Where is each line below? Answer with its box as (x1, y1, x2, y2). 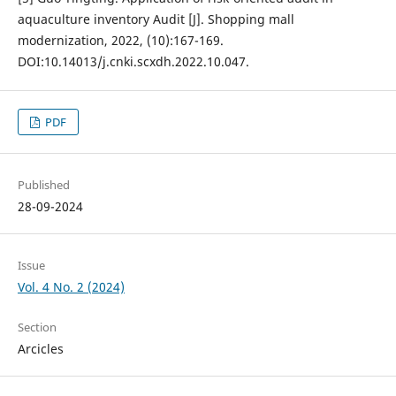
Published (17, 177, 70, 194)
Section (17, 319, 57, 336)
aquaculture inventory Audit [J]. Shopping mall (17, 11, 294, 28)
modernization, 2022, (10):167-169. (17, 32, 224, 49)
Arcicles (17, 340, 64, 358)
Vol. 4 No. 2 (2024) (17, 278, 125, 296)
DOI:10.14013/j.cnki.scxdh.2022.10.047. (17, 53, 249, 71)
